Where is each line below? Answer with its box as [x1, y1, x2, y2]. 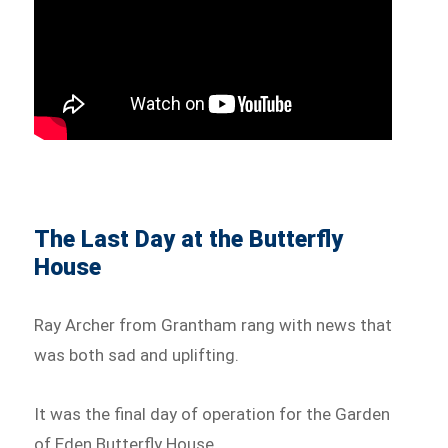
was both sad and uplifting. [34, 344, 240, 365]
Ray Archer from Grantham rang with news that [34, 314, 393, 335]
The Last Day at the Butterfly [34, 225, 344, 253]
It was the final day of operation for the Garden [34, 404, 391, 425]
